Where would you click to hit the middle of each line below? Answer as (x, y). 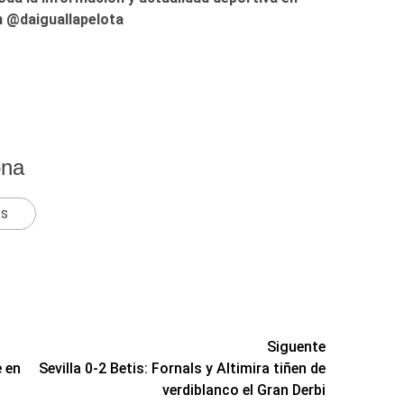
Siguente (297, 346)
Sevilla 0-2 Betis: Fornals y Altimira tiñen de (183, 368)
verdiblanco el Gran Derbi (244, 390)
